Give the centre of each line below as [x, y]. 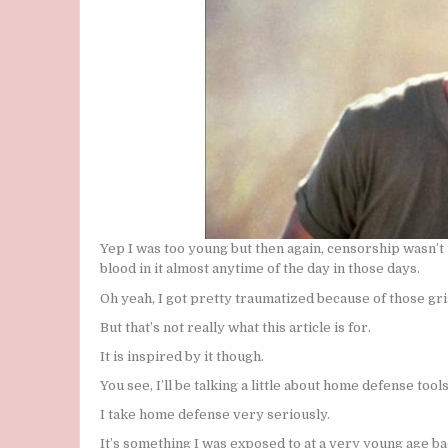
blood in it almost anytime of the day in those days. [260, 269]
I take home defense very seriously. [215, 414]
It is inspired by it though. [182, 356]
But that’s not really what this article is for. [235, 327]
